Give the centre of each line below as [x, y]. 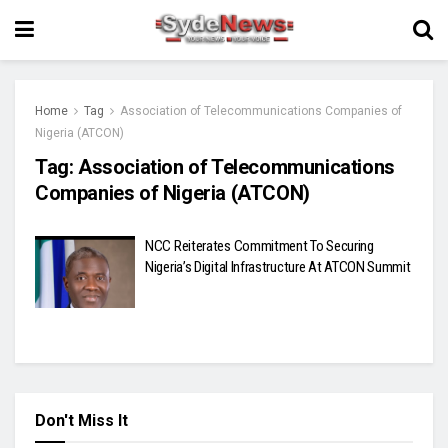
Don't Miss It [81, 420]
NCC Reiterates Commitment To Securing [259, 246]
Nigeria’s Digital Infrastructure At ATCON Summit [278, 267]
